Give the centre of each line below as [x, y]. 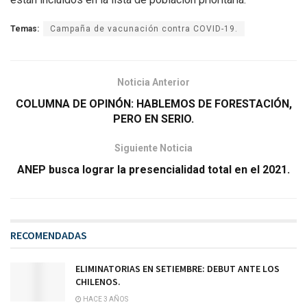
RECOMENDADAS [49, 235]
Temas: [25, 28]
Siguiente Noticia [153, 148]
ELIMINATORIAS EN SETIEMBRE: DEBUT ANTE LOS [177, 268]
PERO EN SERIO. [153, 119]
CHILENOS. [98, 281]
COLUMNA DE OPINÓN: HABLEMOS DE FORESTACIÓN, [153, 103]
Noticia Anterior [153, 82]
